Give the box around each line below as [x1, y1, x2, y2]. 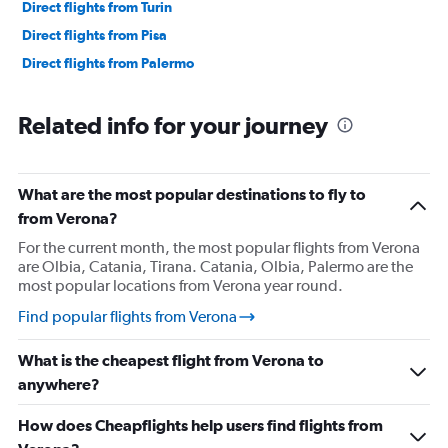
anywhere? [18, 375, 100, 394]
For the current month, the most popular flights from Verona [18, 238, 420, 258]
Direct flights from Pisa [22, 27, 167, 44]
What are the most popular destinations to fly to [18, 185, 366, 204]
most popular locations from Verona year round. [18, 276, 343, 296]
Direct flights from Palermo [22, 55, 194, 72]
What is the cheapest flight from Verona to [18, 351, 324, 370]
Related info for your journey [18, 111, 328, 140]
